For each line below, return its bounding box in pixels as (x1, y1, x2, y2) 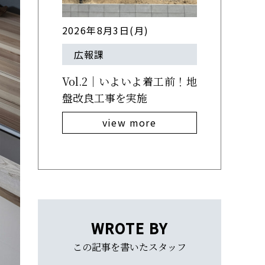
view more (102, 115, 157, 130)
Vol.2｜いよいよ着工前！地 (62, 73, 197, 89)
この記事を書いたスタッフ (72, 240, 186, 254)
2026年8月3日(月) (62, 23, 149, 37)
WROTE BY (91, 218, 168, 238)
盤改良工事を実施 (62, 90, 147, 105)
